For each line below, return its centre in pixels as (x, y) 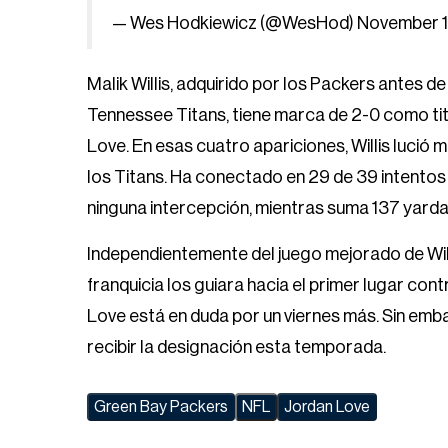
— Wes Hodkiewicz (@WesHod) (234, 23)
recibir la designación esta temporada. (236, 347)
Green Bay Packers (161, 407)
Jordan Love (327, 407)
